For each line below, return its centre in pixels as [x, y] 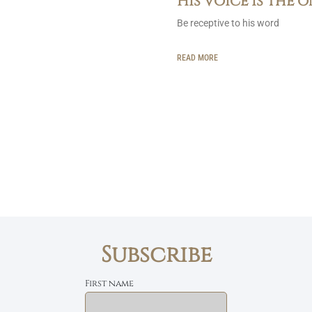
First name [109, 283]
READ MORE [197, 57]
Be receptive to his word [228, 23]
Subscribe [156, 255]
